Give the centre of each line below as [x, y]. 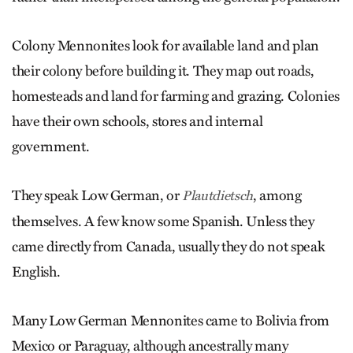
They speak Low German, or [97, 195]
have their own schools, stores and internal [137, 121]
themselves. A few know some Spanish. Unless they [163, 221]
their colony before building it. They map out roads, [163, 71]
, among [277, 195]
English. [36, 271]
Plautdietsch [218, 195]
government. [51, 146]
